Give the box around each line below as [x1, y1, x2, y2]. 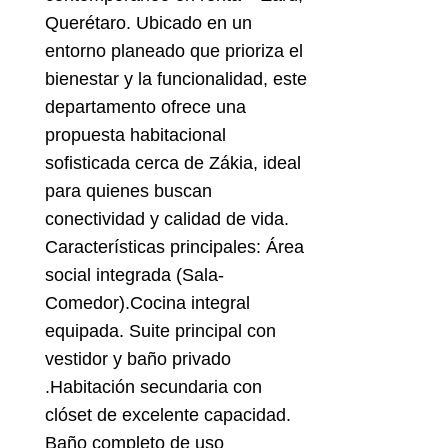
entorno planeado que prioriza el [44, 41, 303, 62]
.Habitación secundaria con [44, 377, 262, 398]
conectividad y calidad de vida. [44, 209, 289, 230]
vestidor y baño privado [44, 349, 231, 370]
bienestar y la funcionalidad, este [44, 69, 307, 90]
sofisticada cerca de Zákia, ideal [44, 153, 301, 174]
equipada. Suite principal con [44, 321, 276, 342]
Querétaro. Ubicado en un [44, 13, 252, 34]
